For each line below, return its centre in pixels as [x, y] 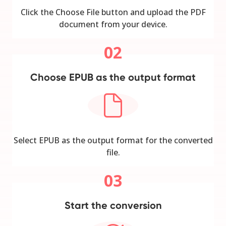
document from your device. [113, 24]
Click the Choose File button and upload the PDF [113, 12]
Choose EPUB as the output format [113, 77]
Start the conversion [113, 205]
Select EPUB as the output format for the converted [113, 140]
